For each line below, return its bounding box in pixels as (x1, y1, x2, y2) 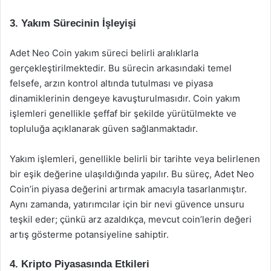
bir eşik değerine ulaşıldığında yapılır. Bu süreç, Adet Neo (10, 168, 254, 180)
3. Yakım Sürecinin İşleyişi (10, 18, 136, 29)
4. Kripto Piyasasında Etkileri (10, 258, 149, 270)
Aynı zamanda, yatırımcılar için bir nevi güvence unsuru (10, 198, 244, 210)
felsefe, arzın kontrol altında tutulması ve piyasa (10, 77, 213, 89)
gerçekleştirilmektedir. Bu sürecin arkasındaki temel (10, 62, 232, 74)
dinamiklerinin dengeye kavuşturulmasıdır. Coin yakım (10, 93, 240, 104)
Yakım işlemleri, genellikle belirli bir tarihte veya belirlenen (10, 153, 260, 165)
